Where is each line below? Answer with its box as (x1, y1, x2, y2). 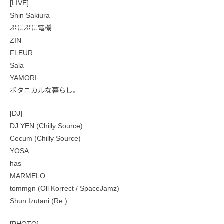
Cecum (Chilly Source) (10, 134, 81, 142)
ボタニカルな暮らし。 (10, 86, 80, 94)
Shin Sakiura (10, 11, 50, 19)
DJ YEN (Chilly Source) (10, 122, 83, 130)
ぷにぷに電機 (10, 24, 59, 32)
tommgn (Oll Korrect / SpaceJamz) (10, 184, 119, 192)
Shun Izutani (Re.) (10, 197, 67, 205)
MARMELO (10, 172, 45, 180)
